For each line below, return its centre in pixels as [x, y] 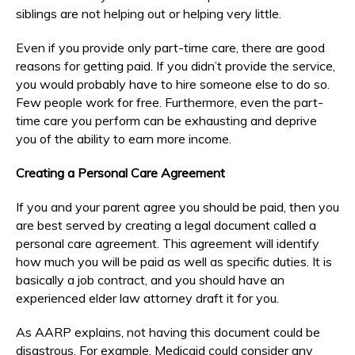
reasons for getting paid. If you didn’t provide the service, [176, 65]
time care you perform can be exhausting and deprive [166, 120]
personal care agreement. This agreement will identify [168, 243]
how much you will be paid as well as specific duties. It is [174, 261]
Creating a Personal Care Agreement [120, 172]
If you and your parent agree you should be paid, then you [177, 206]
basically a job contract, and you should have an [150, 279]
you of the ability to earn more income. [124, 138]
